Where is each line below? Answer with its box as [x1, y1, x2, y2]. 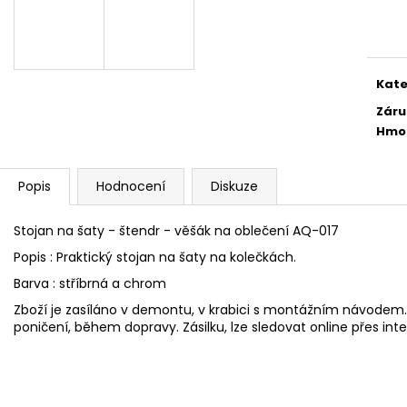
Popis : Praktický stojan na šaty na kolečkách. [14, 247, 296, 266]
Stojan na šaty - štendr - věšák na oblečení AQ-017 [14, 221, 339, 240]
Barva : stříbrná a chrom [14, 273, 166, 293]
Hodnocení [96, 176, 165, 195]
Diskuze [211, 176, 258, 195]
